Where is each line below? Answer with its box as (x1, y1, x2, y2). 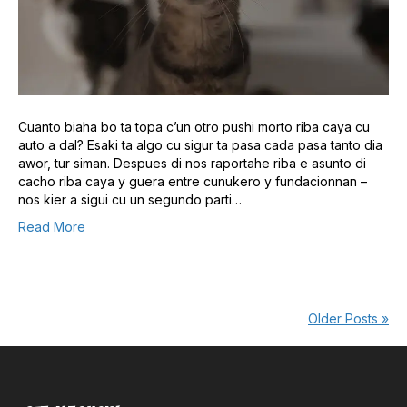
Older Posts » (308, 311, 389, 327)
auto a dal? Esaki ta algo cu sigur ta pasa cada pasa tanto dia (18, 137, 382, 154)
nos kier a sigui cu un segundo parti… (18, 192, 242, 208)
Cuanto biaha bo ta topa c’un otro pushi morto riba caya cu (18, 119, 370, 135)
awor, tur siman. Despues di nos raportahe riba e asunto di (18, 155, 366, 172)
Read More (18, 219, 85, 235)
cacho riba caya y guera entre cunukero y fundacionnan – (18, 174, 367, 190)
